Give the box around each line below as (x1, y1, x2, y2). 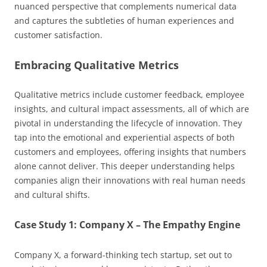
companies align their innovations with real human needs (14, 174, 246, 186)
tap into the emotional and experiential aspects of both (14, 131, 235, 143)
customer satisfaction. (14, 29, 103, 41)
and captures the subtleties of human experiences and (14, 14, 234, 26)
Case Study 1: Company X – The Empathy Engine (14, 218, 240, 231)
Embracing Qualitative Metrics (14, 57, 179, 72)
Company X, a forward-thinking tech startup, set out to (14, 249, 232, 260)
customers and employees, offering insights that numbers (14, 145, 246, 157)
